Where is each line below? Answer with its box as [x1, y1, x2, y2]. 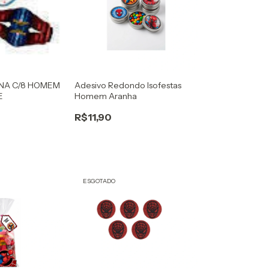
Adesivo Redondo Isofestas [74, 79, 181, 91]
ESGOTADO [82, 177, 115, 186]
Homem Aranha [74, 90, 137, 101]
